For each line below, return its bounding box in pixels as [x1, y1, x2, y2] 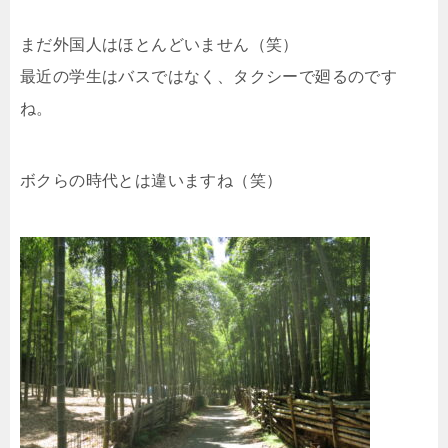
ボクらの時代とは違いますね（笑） [20, 172, 283, 190]
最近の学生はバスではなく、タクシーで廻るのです [20, 68, 398, 86]
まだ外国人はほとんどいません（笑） [20, 36, 299, 54]
